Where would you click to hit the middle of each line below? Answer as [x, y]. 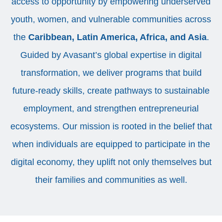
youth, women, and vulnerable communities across [111, 19]
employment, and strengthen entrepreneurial [111, 109]
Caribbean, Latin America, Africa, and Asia [117, 37]
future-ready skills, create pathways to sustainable [111, 91]
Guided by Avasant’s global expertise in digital [111, 55]
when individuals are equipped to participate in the [111, 144]
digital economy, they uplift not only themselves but [111, 162]
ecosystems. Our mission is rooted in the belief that [111, 126]
